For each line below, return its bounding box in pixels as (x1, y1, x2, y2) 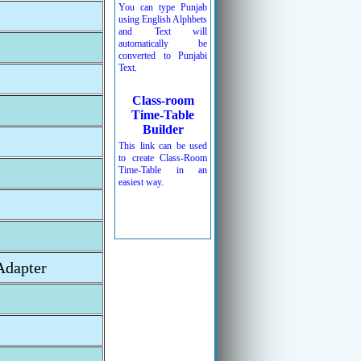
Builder (142, 122, 184, 136)
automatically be (118, 38, 207, 49)
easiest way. (118, 176, 164, 188)
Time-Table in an (118, 164, 207, 176)
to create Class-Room (118, 152, 207, 164)
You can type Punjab (118, 2, 207, 13)
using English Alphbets (118, 14, 207, 25)
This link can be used (118, 140, 207, 151)
